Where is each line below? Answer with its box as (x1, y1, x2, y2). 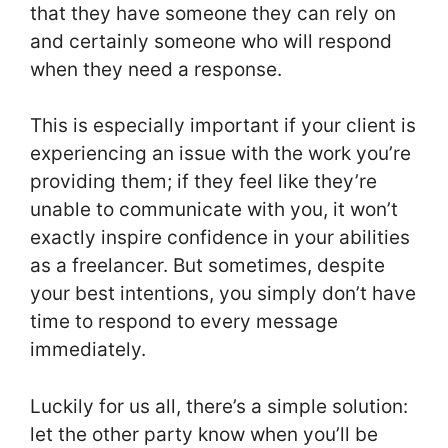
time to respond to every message (30, 310, 338, 334)
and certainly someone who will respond (30, 29, 392, 53)
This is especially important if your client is (30, 114, 416, 138)
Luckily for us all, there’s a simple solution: (30, 394, 408, 418)
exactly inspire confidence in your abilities (30, 226, 410, 250)
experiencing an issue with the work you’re (30, 142, 411, 166)
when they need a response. (30, 57, 287, 81)
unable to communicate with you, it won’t (30, 198, 398, 222)
